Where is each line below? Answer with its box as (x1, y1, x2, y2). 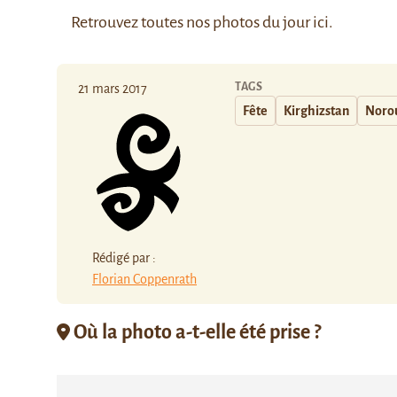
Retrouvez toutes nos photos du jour (71, 13, 313, 31)
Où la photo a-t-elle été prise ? (70, 321, 321, 343)
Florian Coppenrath (92, 271, 197, 286)
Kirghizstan (284, 104, 349, 118)
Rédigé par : (92, 250, 156, 265)
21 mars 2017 (78, 82, 147, 96)
